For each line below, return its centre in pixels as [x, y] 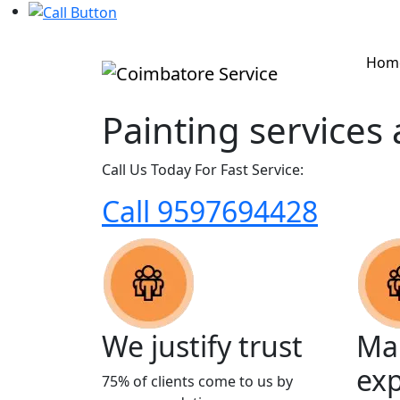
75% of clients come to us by [197, 381]
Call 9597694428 [210, 211]
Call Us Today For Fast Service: [203, 169]
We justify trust [202, 346]
